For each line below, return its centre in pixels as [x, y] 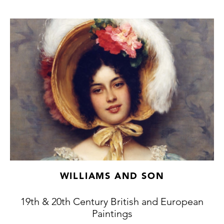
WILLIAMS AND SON [112, 176]
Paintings [112, 213]
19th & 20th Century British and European [112, 201]
